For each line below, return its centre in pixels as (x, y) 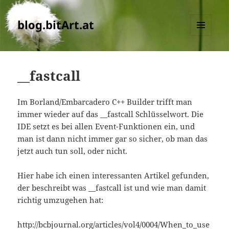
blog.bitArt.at (56, 25)
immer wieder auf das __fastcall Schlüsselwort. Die (111, 114)
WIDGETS (205, 57)
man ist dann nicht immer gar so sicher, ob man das (113, 139)
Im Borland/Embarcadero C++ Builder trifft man (105, 102)
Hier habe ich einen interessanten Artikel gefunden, (113, 176)
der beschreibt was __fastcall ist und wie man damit (112, 188)
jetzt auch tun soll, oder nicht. (73, 151)
